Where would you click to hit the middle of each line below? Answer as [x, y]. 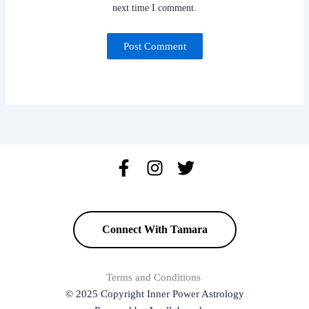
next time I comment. [154, 8]
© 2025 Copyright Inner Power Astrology [154, 294]
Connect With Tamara [154, 230]
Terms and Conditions [154, 278]
